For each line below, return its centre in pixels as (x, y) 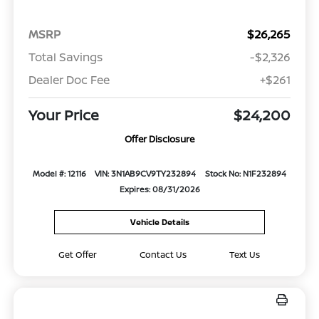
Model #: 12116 (59, 174)
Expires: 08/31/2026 (159, 189)
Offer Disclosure (159, 139)
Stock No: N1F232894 (246, 174)
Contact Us (163, 254)
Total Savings (65, 57)
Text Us (245, 254)
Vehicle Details (159, 221)
